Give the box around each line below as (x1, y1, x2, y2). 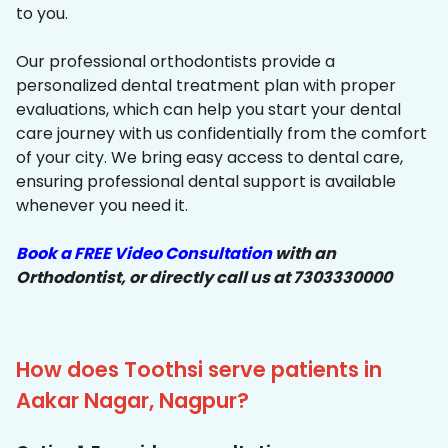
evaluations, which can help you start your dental (16, 98, 401, 122)
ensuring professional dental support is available (16, 170, 396, 194)
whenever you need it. (16, 194, 188, 218)
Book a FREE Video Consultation (16, 242, 272, 266)
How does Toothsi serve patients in (16, 355, 382, 385)
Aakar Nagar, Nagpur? (16, 386, 249, 416)
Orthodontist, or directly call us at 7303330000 (16, 266, 392, 290)
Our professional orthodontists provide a (16, 50, 335, 74)
